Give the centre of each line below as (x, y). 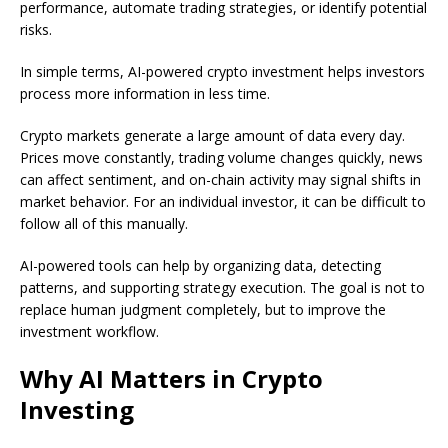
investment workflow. (89, 332)
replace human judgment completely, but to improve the (203, 310)
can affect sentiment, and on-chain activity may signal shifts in (220, 180)
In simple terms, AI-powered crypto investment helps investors (222, 72)
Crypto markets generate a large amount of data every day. (212, 136)
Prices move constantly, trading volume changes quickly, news (221, 158)
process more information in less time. (145, 94)
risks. (36, 30)
